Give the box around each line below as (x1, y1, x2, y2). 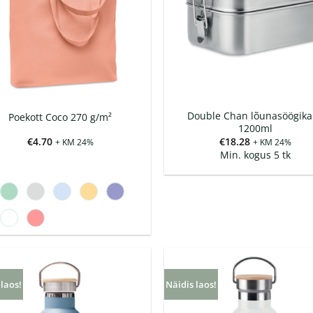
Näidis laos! (166, 278, 217, 291)
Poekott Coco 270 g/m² (8, 110, 112, 124)
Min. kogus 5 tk (219, 148, 291, 162)
